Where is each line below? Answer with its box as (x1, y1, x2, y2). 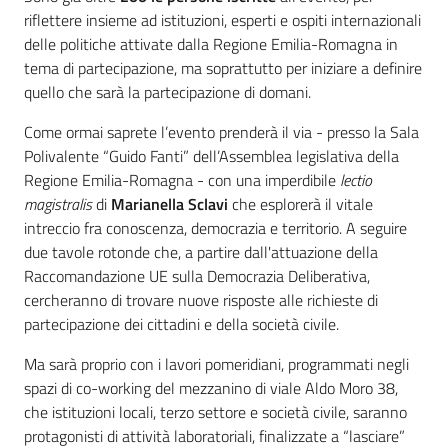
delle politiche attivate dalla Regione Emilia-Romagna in (24, 32, 398, 57)
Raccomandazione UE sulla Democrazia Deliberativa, (24, 264, 370, 289)
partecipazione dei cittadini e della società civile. (24, 312, 339, 337)
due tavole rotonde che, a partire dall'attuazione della (24, 240, 378, 265)
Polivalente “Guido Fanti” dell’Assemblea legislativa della (24, 144, 399, 169)
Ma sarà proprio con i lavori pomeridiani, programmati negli (24, 352, 409, 377)
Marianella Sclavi (111, 192, 228, 217)
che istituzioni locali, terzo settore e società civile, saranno (24, 400, 407, 425)
